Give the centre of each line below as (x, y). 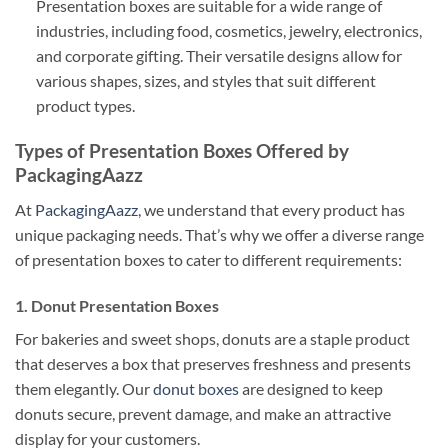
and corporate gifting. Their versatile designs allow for (218, 56)
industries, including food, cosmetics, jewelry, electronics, (228, 31)
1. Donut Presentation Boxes (117, 305)
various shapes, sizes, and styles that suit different (205, 81)
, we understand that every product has (271, 209)
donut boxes (196, 388)
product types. (85, 106)
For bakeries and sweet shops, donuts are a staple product (212, 338)
